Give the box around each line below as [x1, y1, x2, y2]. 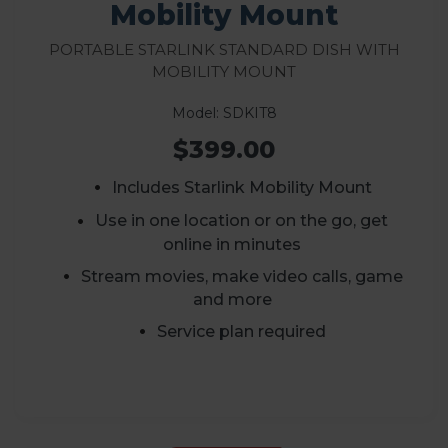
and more [192, 289, 272, 309]
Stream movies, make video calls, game [80, 266, 403, 286]
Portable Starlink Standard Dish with [48, 34, 400, 62]
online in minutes [163, 234, 302, 254]
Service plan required [157, 321, 327, 341]
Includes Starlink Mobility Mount [111, 178, 372, 198]
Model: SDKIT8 [171, 104, 277, 123]
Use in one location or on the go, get [95, 211, 389, 231]
